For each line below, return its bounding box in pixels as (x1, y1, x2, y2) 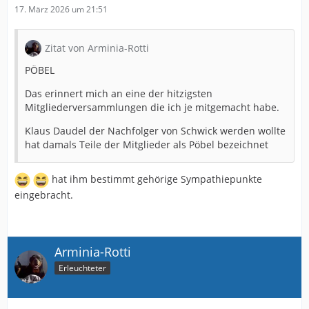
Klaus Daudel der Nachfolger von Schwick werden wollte (25, 123, 286, 137)
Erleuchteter (59, 261, 106, 274)
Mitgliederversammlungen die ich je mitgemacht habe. (25, 100, 279, 114)
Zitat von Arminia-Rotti (45, 41, 149, 54)
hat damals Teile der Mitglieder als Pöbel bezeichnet (25, 137, 268, 151)
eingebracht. (14, 188, 73, 201)
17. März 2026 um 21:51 (14, 3, 108, 15)
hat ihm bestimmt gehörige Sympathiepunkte (49, 172, 262, 186)
